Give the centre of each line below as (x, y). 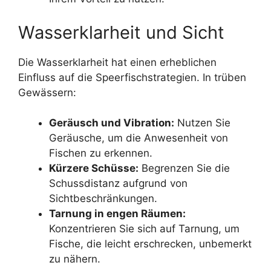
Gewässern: (47, 92)
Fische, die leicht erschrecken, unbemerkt (150, 244)
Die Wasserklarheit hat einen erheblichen (117, 62)
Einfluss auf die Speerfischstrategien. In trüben (132, 77)
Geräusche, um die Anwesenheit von (139, 138)
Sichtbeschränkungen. (103, 199)
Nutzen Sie (202, 123)
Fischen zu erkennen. (101, 153)
